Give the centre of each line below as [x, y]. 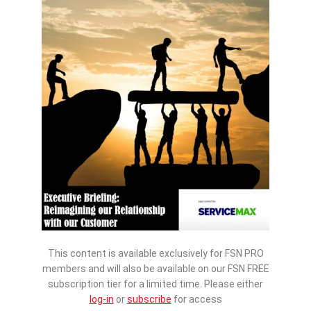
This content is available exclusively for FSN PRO [155, 254]
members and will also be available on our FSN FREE [155, 269]
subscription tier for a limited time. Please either [155, 284]
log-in [101, 300]
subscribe [149, 300]
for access [196, 300]
